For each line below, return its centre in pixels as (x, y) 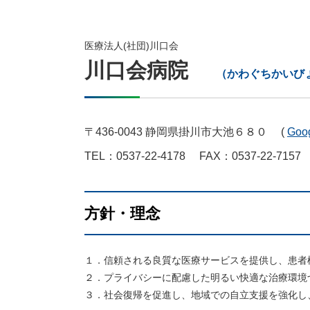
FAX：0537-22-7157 (249, 156)
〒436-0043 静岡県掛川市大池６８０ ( (186, 132)
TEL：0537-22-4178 (140, 156)
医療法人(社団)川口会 (131, 46)
